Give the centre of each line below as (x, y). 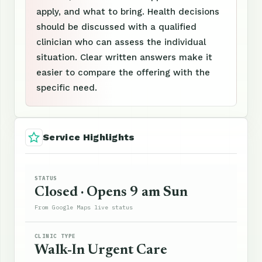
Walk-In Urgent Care (101, 251)
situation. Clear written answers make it (124, 58)
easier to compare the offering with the (123, 73)
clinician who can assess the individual (121, 42)
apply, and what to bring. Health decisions (128, 12)
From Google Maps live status (84, 208)
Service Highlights (89, 137)
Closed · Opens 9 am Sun (111, 193)
